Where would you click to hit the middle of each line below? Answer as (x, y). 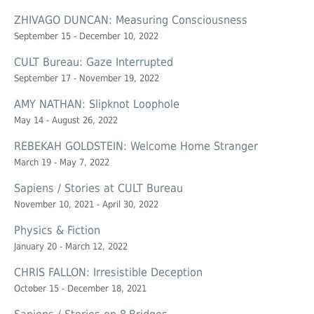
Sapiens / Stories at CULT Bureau (98, 189)
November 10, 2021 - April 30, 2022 (86, 205)
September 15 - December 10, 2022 (86, 36)
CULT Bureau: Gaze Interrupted (94, 62)
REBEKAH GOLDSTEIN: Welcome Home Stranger (136, 146)
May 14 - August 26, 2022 (66, 121)
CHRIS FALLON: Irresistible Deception (108, 273)
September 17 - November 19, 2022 (87, 78)
